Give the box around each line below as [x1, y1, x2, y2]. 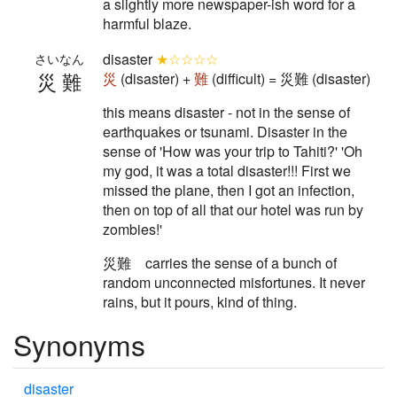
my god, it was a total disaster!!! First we [103, 160, 351, 181]
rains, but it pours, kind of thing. [103, 292, 297, 312]
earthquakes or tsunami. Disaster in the [103, 121, 347, 142]
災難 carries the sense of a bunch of [103, 253, 337, 273]
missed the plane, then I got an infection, [103, 180, 354, 200]
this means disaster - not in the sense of [103, 102, 350, 122]
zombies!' [103, 219, 162, 239]
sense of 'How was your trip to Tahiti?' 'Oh [103, 141, 362, 161]
